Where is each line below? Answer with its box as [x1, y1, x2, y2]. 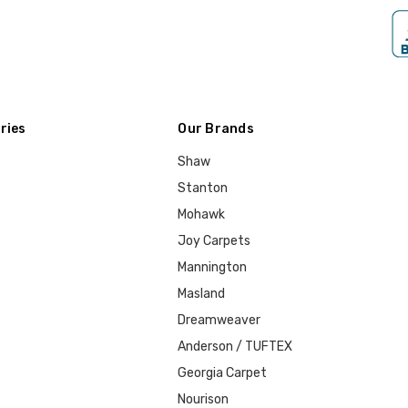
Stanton [178, 179, 229, 196]
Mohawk [178, 206, 226, 222]
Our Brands [178, 120, 254, 137]
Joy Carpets [178, 232, 251, 249]
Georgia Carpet [178, 364, 268, 381]
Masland [178, 285, 226, 301]
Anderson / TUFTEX [178, 338, 293, 354]
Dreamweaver [178, 311, 261, 328]
